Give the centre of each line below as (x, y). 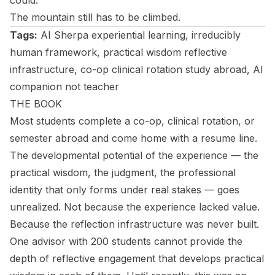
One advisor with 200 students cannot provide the (126, 241)
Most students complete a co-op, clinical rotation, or (132, 121)
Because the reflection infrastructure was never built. (134, 224)
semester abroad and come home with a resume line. (134, 138)
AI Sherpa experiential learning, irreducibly (139, 35)
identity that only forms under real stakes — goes (125, 190)
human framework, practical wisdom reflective (118, 52)
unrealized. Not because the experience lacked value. (135, 207)
